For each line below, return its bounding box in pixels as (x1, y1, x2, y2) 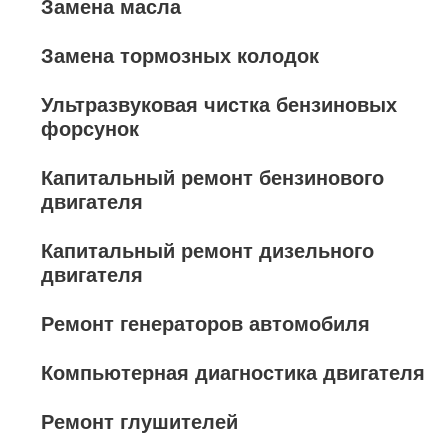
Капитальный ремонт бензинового (41, 167, 384, 189)
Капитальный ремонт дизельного (41, 240, 374, 262)
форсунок (41, 118, 139, 140)
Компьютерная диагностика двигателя (41, 362, 425, 384)
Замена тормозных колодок (41, 45, 319, 67)
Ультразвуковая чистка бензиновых (41, 94, 397, 116)
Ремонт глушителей (41, 411, 238, 433)
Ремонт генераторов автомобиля (41, 313, 370, 335)
